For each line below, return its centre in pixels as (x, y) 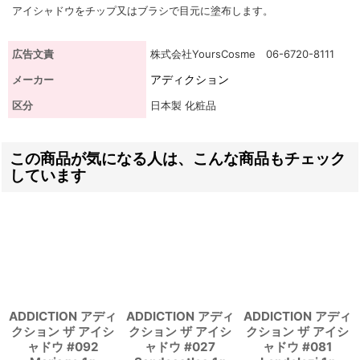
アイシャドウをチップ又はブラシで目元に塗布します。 (143, 10)
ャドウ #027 (180, 347)
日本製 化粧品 (183, 105)
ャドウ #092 (63, 347)
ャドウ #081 (297, 347)
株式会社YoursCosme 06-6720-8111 (242, 54)
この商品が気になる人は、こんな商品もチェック (178, 158)
